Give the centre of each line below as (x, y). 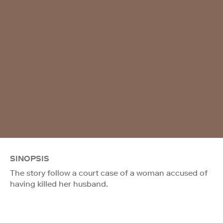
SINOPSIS (30, 158)
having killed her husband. (59, 184)
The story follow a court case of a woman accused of (109, 173)
